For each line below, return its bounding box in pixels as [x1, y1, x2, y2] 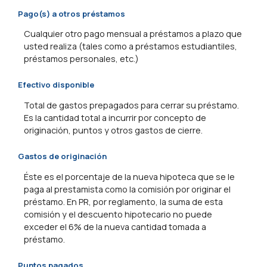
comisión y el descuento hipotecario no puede [24, 208, 212, 220]
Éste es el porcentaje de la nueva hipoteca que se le [24, 170, 235, 182]
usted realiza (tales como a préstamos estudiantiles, [24, 40, 237, 52]
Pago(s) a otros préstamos [18, 8, 125, 19]
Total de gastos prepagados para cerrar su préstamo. [24, 99, 239, 111]
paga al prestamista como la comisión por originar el [24, 183, 231, 195]
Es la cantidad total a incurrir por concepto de [24, 111, 206, 123]
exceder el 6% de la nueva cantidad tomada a [24, 221, 206, 232]
